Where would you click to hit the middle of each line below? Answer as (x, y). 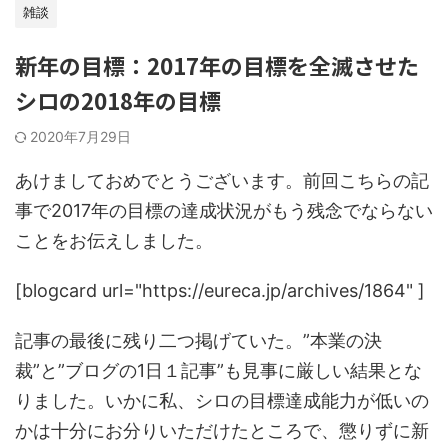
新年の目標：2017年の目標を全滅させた (217, 65)
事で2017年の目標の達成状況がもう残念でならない (224, 211)
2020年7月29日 (80, 137)
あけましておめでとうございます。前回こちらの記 (222, 181)
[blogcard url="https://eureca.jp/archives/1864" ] (220, 291)
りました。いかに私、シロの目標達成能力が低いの (222, 401)
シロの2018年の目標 (118, 100)
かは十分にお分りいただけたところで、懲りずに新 (222, 431)
